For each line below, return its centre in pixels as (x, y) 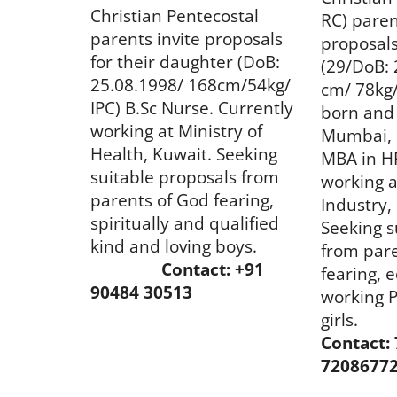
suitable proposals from (185, 176)
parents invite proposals (187, 38)
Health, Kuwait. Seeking (184, 153)
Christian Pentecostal (175, 15)
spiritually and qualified (185, 222)
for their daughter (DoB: (185, 61)
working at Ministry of (176, 130)
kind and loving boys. (189, 245)
